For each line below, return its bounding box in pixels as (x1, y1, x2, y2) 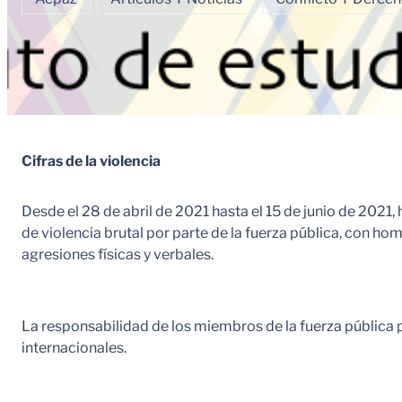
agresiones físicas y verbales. (22, 245, 214, 263)
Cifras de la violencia (22, 152, 161, 170)
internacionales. (22, 338, 127, 356)
